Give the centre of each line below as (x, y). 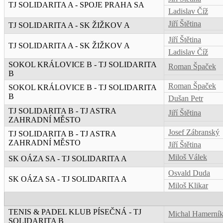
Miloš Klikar (188, 186)
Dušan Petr (186, 99)
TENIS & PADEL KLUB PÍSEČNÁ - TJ (75, 212)
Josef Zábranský (194, 132)
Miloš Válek (188, 157)
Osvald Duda (189, 173)
